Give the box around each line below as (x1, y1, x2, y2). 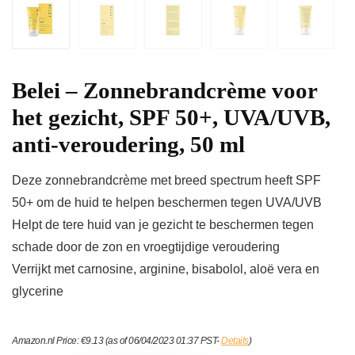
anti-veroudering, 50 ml (12, 132, 245, 158)
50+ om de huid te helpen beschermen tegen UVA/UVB (12, 196, 322, 210)
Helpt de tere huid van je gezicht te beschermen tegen (12, 218, 314, 232)
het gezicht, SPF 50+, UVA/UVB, (12, 105, 330, 131)
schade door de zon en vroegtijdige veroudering (12, 240, 280, 254)
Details (221, 335, 249, 347)
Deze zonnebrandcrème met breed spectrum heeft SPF (12, 174, 321, 188)
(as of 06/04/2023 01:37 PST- (103, 335, 221, 347)
